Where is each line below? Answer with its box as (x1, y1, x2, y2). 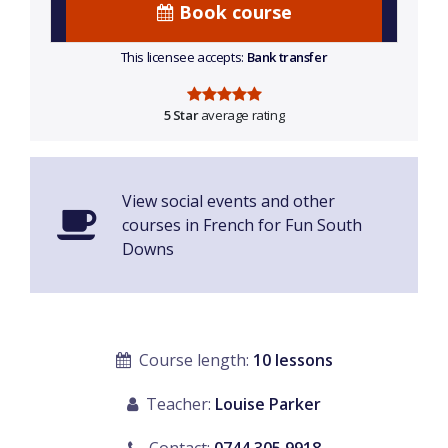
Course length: (134, 349, 253, 372)
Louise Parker (215, 393, 321, 416)
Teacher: (142, 393, 215, 416)
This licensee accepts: (120, 48, 247, 67)
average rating (198, 106, 285, 125)
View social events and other (122, 190, 335, 213)
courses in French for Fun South (122, 214, 362, 237)
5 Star (163, 106, 199, 125)
